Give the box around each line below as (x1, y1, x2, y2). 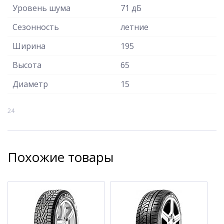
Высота (12, 59, 41, 70)
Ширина (12, 40, 45, 51)
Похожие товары (7, 147, 113, 166)
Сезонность (12, 21, 59, 32)
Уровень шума (12, 2, 70, 13)
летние (120, 21, 148, 32)
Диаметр (12, 78, 48, 89)
